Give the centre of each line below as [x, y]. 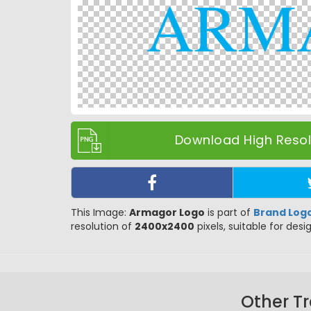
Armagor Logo [167, 212]
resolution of [103, 226]
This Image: [100, 212]
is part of [229, 212]
